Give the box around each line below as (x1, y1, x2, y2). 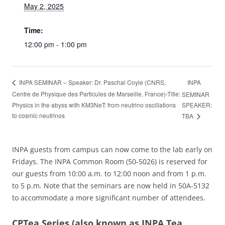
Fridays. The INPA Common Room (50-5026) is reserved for (12, 156, 207, 166)
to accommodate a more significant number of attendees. (12, 192, 205, 202)
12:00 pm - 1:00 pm (24, 39, 87, 49)
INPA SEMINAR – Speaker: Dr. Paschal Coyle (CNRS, (18, 78, 166, 87)
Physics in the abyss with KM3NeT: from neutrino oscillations (12, 100, 176, 109)
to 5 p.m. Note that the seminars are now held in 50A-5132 (12, 180, 209, 190)
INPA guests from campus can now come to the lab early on (12, 144, 212, 154)
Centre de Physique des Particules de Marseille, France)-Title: (12, 89, 180, 98)
